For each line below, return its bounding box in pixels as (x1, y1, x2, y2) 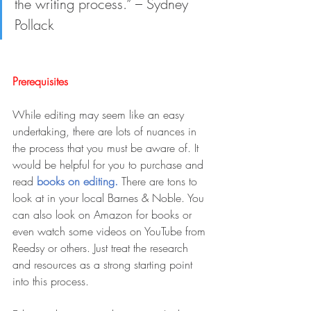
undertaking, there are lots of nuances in (12, 124, 200, 140)
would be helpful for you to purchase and (12, 157, 207, 173)
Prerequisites (12, 74, 68, 90)
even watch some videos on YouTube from (12, 224, 209, 239)
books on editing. (37, 174, 121, 190)
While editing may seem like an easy (12, 107, 187, 123)
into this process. (12, 274, 89, 289)
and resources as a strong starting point (12, 257, 196, 273)
